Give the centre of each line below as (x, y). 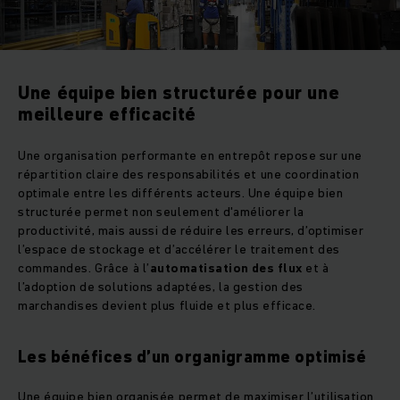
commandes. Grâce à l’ (84, 268)
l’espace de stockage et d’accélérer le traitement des (179, 250)
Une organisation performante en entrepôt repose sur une (190, 156)
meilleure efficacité (107, 115)
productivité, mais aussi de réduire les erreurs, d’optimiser (191, 231)
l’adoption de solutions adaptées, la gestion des (161, 287)
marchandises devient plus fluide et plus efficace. (169, 306)
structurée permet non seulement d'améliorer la (161, 212)
